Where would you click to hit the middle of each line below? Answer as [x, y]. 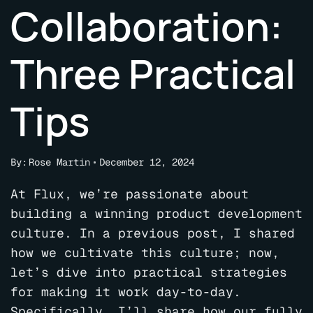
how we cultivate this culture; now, [145, 253]
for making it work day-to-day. [126, 292]
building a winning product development [156, 213]
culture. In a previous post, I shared [153, 233]
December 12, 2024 [146, 162]
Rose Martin [59, 162]
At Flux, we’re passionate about [130, 194]
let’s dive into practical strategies [149, 272]
